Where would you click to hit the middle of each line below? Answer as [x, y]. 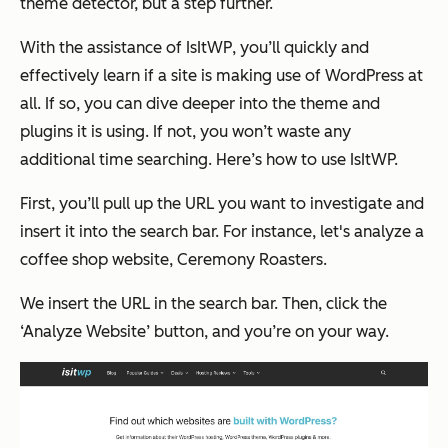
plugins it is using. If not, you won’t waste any [185, 132]
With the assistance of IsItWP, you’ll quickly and [194, 48]
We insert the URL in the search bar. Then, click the [203, 304]
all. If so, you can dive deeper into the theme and [200, 104]
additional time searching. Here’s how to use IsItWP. [211, 160]
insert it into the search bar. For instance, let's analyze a [222, 232]
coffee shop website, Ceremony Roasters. [173, 260]
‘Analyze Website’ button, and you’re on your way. [206, 332]
